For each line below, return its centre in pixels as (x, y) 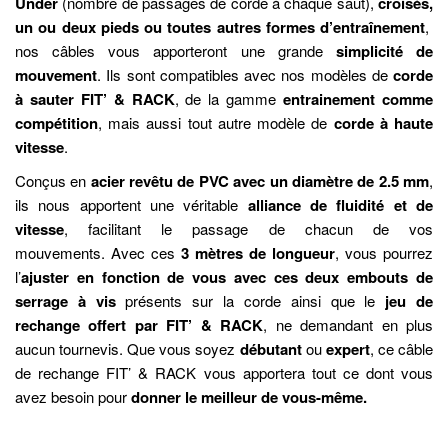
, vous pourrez (384, 253)
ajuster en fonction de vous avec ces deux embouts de (227, 277)
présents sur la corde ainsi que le (250, 301)
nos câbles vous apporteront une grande (175, 51)
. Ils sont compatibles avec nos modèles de (245, 75)
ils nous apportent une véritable (131, 205)
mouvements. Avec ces (98, 253)
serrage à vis (70, 301)
